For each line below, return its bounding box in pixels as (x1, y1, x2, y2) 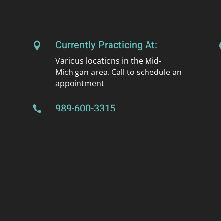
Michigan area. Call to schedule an (55, 66, 182, 77)
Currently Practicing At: (55, 37, 157, 52)
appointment (55, 77, 104, 89)
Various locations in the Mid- (55, 55, 161, 66)
